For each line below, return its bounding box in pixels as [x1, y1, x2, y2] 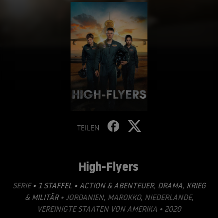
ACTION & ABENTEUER [79, 181, 154, 190]
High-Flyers [78, 158, 138, 175]
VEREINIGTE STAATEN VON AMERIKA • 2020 [37, 204, 181, 214]
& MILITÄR [24, 192, 58, 202]
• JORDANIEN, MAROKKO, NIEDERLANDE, [58, 192, 194, 202]
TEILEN [77, 123, 99, 132]
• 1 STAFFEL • [32, 181, 77, 190]
